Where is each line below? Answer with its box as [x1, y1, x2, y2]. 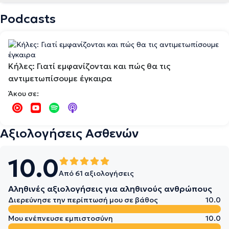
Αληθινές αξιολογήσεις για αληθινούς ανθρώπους [8, 184, 212, 194]
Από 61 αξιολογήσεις [59, 169, 134, 178]
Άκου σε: [8, 89, 39, 98]
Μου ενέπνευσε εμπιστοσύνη [8, 214, 113, 223]
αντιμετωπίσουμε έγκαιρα [8, 73, 112, 83]
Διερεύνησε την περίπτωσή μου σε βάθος [8, 195, 158, 204]
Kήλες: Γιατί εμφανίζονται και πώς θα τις [8, 61, 170, 71]
